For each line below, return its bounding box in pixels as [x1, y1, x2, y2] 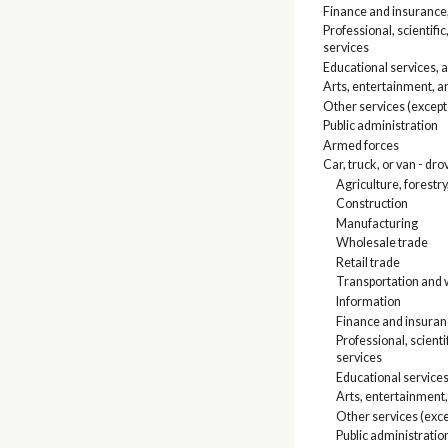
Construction [335, 196, 408, 212]
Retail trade [335, 254, 400, 270]
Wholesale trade [335, 235, 428, 251]
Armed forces [323, 137, 400, 153]
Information [335, 293, 401, 309]
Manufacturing [335, 215, 418, 231]
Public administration [323, 118, 439, 134]
